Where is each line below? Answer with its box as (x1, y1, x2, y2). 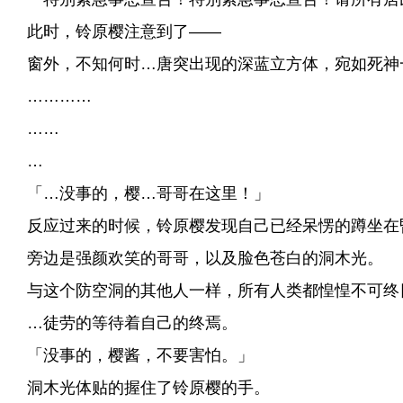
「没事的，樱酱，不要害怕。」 (9, 346, 254, 364)
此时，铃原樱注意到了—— (9, 22, 221, 40)
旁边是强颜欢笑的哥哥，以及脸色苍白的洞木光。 (9, 249, 383, 267)
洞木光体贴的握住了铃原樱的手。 (9, 379, 270, 397)
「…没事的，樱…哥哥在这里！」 (9, 184, 270, 202)
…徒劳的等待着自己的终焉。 (9, 314, 237, 332)
